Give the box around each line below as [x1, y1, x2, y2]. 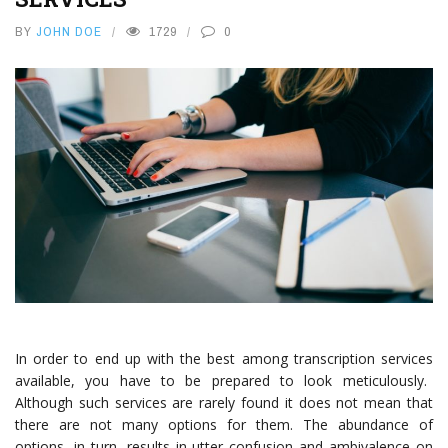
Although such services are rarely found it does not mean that [15, 393, 433, 413]
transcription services [293, 349, 434, 369]
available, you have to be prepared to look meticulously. [15, 371, 427, 391]
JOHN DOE [36, 23, 102, 40]
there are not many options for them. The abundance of [15, 415, 433, 435]
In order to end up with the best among [15, 349, 294, 369]
